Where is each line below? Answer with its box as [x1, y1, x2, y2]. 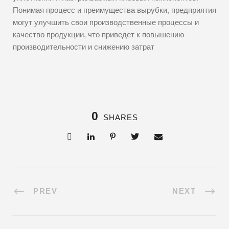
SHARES [103, 113, 138, 122]
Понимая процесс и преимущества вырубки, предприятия [13, 6, 216, 14]
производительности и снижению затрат [13, 42, 154, 51]
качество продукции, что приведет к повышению [13, 30, 184, 39]
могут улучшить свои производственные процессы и [13, 18, 199, 27]
